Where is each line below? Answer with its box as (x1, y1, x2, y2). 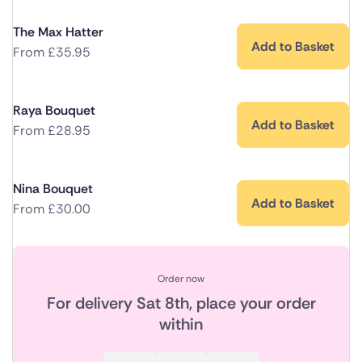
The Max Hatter (13, 23, 103, 41)
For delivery (46, 293, 137, 314)
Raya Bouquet (13, 102, 95, 120)
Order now (158, 272, 204, 286)
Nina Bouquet (13, 180, 93, 198)
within (159, 314, 203, 335)
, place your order (188, 293, 316, 314)
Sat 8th (136, 293, 189, 314)
